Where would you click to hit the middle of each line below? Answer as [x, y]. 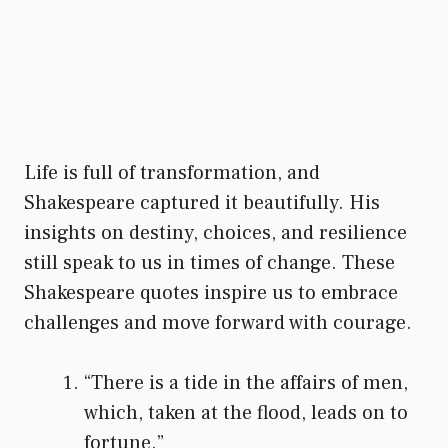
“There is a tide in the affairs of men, [246, 382]
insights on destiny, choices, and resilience [215, 232]
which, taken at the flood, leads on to [246, 412]
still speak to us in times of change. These [209, 262]
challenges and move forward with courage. [218, 322]
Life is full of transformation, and [172, 172]
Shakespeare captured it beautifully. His [202, 202]
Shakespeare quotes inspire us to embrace [211, 292]
